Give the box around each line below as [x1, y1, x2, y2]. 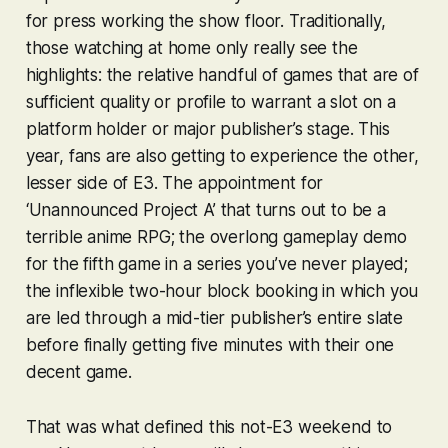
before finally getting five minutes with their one [25, 334, 395, 355]
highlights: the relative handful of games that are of [25, 64, 419, 85]
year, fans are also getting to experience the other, [25, 145, 419, 166]
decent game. [25, 361, 132, 382]
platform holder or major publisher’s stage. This [25, 118, 390, 139]
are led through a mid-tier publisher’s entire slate [25, 307, 404, 328]
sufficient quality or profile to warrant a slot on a [25, 91, 396, 112]
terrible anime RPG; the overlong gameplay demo [25, 226, 407, 247]
